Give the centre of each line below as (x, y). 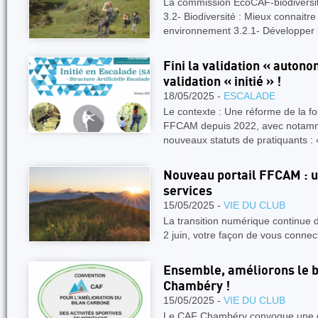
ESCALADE (250, 96)
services (188, 191)
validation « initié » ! (222, 82)
